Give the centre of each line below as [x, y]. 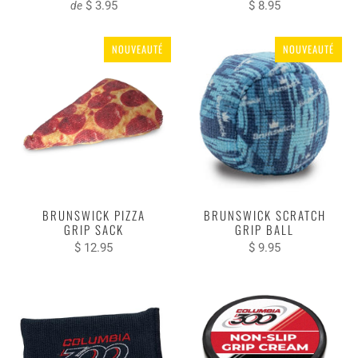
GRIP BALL [265, 229]
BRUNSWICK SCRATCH [265, 215]
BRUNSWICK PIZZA [93, 215]
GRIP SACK [93, 229]
